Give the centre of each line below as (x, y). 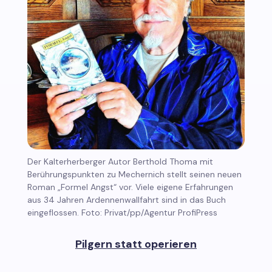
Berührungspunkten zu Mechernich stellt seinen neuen (134, 174)
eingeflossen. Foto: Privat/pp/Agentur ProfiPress (122, 212)
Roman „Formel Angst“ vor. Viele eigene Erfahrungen (130, 187)
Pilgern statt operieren (136, 244)
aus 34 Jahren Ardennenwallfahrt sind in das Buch (126, 199)
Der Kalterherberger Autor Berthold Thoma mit (120, 161)
